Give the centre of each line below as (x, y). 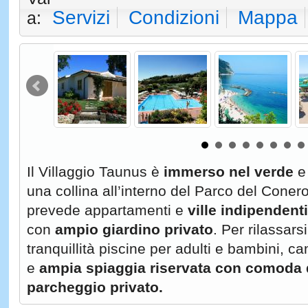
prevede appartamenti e (107, 210)
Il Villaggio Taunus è (95, 172)
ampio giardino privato (134, 229)
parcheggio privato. (95, 287)
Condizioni (174, 18)
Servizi (81, 18)
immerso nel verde (228, 172)
